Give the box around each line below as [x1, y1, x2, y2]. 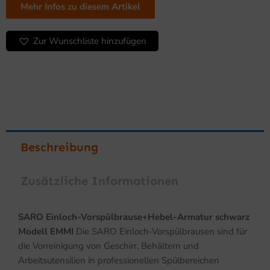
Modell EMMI [18, 225, 74, 238]
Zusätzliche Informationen [20, 174, 178, 189]
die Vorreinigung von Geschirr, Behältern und [18, 240, 199, 253]
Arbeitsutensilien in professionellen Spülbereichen [18, 254, 219, 267]
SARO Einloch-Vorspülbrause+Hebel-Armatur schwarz [18, 211, 250, 224]
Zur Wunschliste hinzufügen [33, 35, 146, 48]
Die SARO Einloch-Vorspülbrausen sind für [74, 225, 247, 238]
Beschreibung [20, 140, 98, 155]
